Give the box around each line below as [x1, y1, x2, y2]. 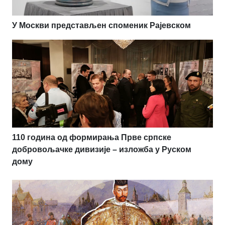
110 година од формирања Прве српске [12, 133, 171, 142]
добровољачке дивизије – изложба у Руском [12, 145, 191, 154]
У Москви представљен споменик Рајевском [12, 21, 191, 30]
